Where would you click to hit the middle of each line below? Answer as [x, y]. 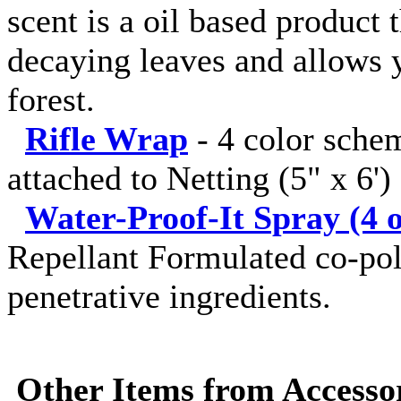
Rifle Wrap [107, 139]
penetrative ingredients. [169, 296]
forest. [51, 99]
